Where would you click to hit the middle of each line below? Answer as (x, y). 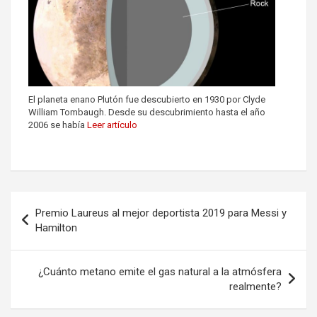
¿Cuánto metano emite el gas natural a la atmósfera (160, 271)
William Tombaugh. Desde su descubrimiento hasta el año (147, 112)
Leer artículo (112, 125)
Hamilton (56, 227)
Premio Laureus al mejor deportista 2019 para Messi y (161, 213)
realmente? (255, 286)
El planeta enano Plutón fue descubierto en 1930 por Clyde (147, 99)
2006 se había (58, 125)
